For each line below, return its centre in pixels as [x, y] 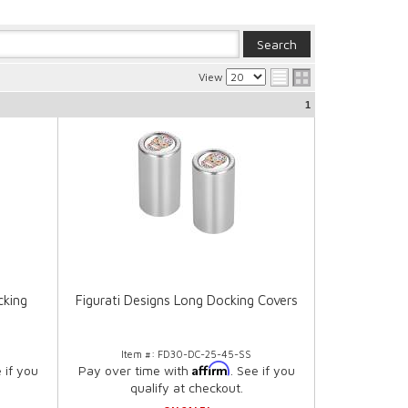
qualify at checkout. [186, 388]
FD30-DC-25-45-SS [205, 354]
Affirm [211, 369]
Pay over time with [135, 371]
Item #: [140, 354]
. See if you [262, 371]
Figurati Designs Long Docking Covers [186, 301]
